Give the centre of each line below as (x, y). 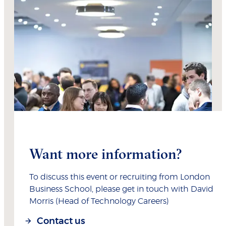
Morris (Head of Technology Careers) (99, 201)
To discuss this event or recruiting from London (120, 177)
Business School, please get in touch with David (121, 189)
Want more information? (106, 154)
